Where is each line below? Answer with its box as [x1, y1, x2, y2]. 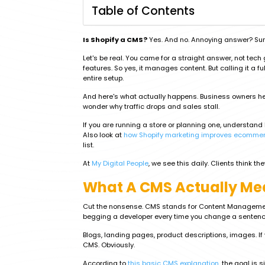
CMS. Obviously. [83, 240, 135, 250]
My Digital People [92, 159, 148, 168]
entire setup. [83, 73, 124, 83]
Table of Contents [92, 2, 195, 19]
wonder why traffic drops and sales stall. [83, 102, 219, 111]
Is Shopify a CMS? [83, 35, 147, 44]
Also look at [83, 130, 124, 140]
